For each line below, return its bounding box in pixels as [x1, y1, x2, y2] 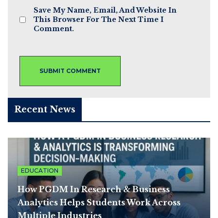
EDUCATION [21, 166, 58, 174]
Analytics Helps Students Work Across [18, 197, 181, 207]
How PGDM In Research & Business [18, 184, 170, 194]
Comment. [34, 24, 74, 33]
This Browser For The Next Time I [34, 15, 163, 24]
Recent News [14, 104, 75, 115]
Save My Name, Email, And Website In [34, 5, 177, 15]
